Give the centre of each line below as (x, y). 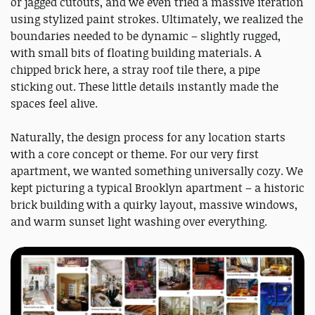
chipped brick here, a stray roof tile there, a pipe (135, 70)
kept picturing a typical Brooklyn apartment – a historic (157, 188)
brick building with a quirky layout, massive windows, (154, 205)
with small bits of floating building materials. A (136, 53)
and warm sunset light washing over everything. (139, 221)
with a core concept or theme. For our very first (135, 154)
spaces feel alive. (54, 103)
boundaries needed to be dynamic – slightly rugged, (146, 36)
